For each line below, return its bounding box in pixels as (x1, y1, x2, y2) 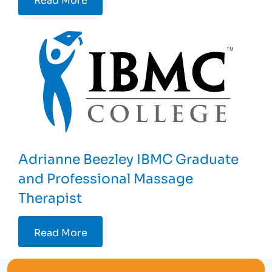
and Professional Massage (18, 168, 194, 188)
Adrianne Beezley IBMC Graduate (18, 148, 239, 168)
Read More (33, 224, 87, 239)
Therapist (18, 187, 83, 207)
